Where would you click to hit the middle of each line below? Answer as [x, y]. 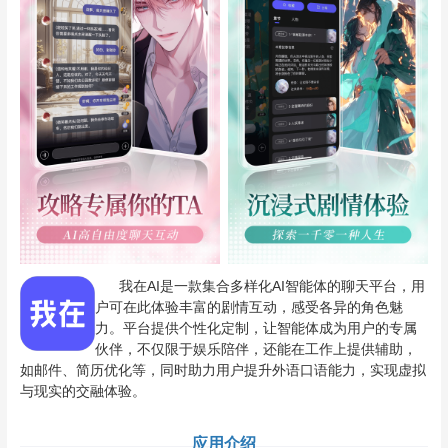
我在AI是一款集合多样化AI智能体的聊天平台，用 [259, 286]
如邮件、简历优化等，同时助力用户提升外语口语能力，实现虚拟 [222, 370]
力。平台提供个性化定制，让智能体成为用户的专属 [255, 328]
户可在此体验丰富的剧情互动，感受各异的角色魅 [248, 307]
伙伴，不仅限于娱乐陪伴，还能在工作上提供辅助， [255, 349]
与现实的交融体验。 [82, 391]
